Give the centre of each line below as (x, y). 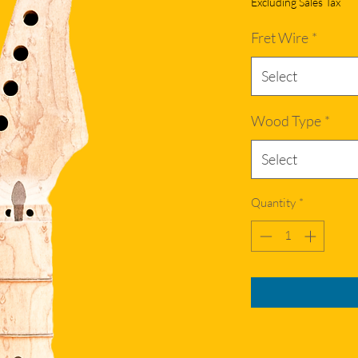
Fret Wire (280, 38)
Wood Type (286, 121)
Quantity (273, 203)
